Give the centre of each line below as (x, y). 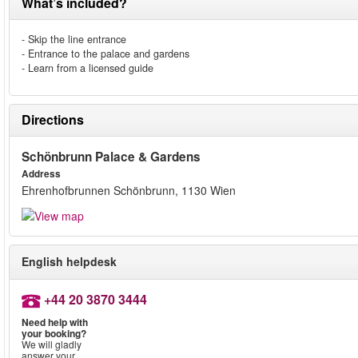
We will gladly (52, 344)
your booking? (54, 334)
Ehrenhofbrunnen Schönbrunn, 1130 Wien (129, 190)
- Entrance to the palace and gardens (105, 54)
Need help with (55, 322)
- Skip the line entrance (74, 39)
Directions (53, 119)
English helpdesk (69, 262)
